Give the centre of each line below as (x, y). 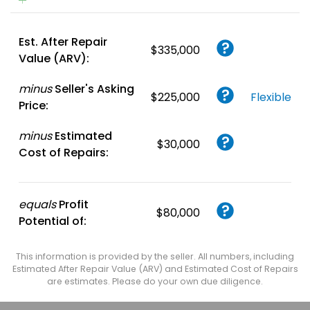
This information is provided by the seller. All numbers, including (155, 257)
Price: (34, 106)
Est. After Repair (63, 42)
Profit (74, 205)
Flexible (271, 98)
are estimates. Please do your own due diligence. (155, 282)
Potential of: (53, 221)
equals (37, 205)
